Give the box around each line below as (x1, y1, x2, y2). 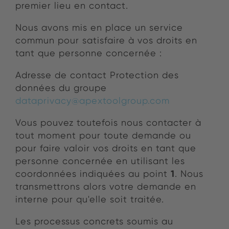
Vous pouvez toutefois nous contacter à (15, 117, 201, 128)
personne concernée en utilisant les (15, 155, 185, 166)
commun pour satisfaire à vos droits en (15, 35, 197, 45)
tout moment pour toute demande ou (15, 130, 191, 141)
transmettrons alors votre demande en (15, 181, 196, 192)
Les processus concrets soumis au (15, 216, 173, 226)
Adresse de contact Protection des (15, 70, 179, 80)
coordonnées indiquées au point (15, 168, 171, 179)
